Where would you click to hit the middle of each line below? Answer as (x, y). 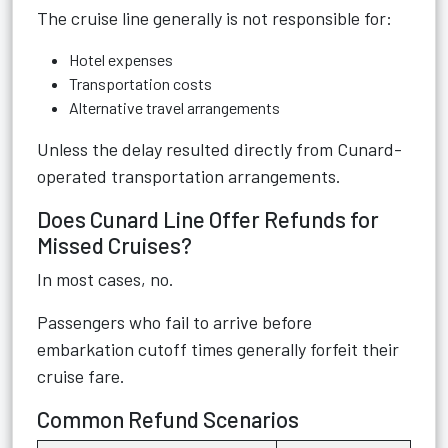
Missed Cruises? (114, 245)
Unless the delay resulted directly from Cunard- (219, 149)
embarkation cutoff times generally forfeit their (218, 349)
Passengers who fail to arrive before (174, 322)
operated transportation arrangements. (189, 176)
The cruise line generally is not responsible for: (214, 18)
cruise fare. (81, 376)
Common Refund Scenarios (168, 419)
